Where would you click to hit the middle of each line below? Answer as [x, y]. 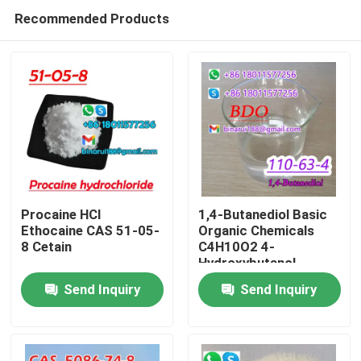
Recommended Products [91, 18]
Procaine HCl [61, 215]
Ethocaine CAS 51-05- [91, 231]
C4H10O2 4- [236, 247]
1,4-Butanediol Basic [262, 215]
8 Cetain [47, 247]
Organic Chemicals [256, 231]
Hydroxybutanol [247, 263]
